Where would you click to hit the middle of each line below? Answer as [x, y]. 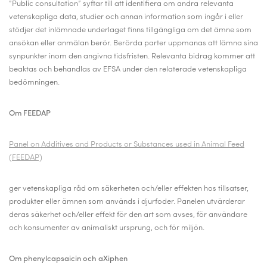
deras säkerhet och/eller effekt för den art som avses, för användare [128, 215]
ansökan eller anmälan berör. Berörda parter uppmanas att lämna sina [133, 43]
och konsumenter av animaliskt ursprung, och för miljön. [107, 228]
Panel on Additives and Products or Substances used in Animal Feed [127, 145]
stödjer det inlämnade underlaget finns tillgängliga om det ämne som [130, 30]
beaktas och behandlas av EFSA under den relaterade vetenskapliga [128, 69]
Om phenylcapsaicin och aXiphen [68, 259]
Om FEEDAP [30, 114]
